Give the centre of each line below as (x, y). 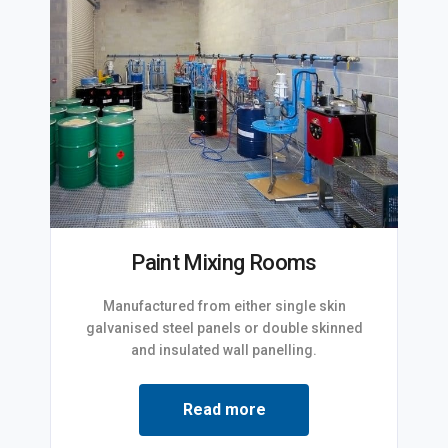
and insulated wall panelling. (224, 349)
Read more (224, 409)
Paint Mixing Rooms (224, 262)
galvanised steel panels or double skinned (224, 327)
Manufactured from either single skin (224, 305)
